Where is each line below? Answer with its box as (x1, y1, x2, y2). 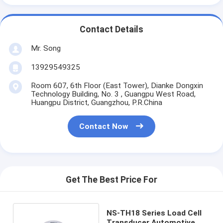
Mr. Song (30, 43, 61, 53)
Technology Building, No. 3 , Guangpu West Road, (30, 89, 196, 99)
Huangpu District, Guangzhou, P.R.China (30, 98, 162, 107)
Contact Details (80, 24, 143, 35)
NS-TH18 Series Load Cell (107, 208, 202, 218)
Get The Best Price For (66, 175, 157, 185)
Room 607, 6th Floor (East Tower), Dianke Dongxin (30, 81, 203, 90)
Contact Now (79, 122, 128, 131)
